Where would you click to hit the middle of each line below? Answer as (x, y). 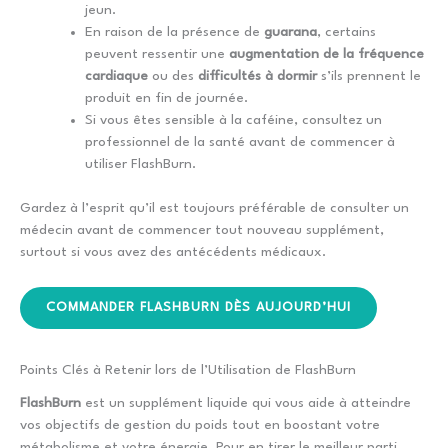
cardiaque (116, 75)
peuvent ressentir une (157, 53)
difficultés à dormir (257, 75)
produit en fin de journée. (166, 97)
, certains (346, 31)
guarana (290, 31)
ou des (173, 75)
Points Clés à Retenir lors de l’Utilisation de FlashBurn (188, 370)
